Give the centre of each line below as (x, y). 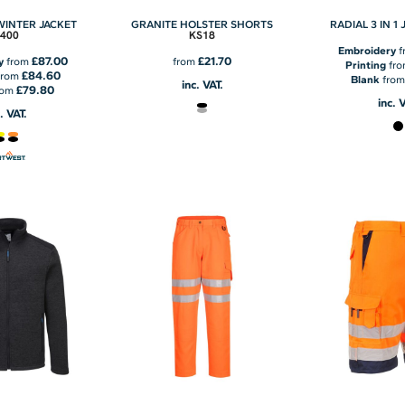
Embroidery (367, 50)
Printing (365, 65)
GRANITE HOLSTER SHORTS (202, 24)
